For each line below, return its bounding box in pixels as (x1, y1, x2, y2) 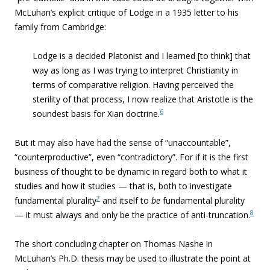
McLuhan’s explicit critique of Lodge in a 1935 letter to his (14, 7, 239, 18)
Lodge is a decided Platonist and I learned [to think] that (33, 50, 251, 61)
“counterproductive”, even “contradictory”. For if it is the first (14, 151, 248, 163)
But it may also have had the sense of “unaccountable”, (14, 137, 231, 148)
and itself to (100, 195, 151, 206)
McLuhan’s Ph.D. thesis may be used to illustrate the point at (14, 253, 251, 264)
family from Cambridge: (14, 21, 106, 33)
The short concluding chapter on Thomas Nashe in (14, 238, 213, 250)
